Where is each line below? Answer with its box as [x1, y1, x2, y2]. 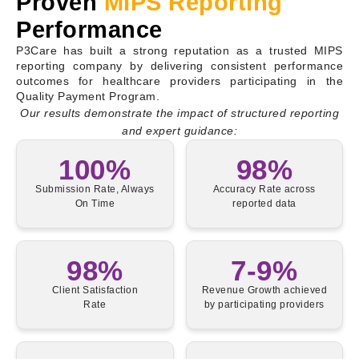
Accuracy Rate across [212, 183, 316, 195]
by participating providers [204, 298, 325, 310]
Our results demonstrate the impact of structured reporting [20, 106, 339, 119]
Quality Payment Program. [16, 89, 159, 103]
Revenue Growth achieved [201, 284, 327, 296]
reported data [232, 197, 296, 209]
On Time [75, 197, 115, 209]
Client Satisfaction [51, 284, 138, 296]
